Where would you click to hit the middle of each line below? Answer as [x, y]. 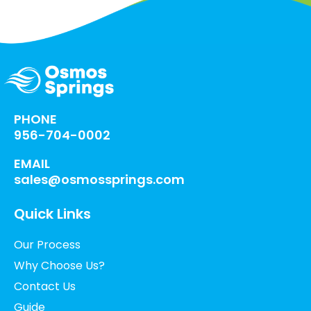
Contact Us [45, 287]
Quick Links [52, 214]
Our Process [47, 245]
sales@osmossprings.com [99, 180]
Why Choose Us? [59, 266]
